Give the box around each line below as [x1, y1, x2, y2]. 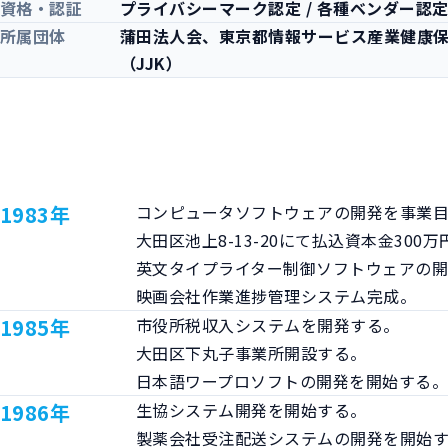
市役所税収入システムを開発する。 [136, 312, 400, 337]
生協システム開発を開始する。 [136, 397, 367, 422]
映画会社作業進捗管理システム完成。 [136, 283, 417, 308]
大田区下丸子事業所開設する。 [136, 340, 367, 365]
